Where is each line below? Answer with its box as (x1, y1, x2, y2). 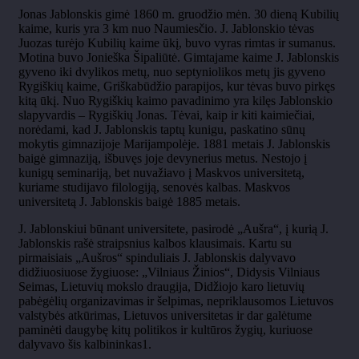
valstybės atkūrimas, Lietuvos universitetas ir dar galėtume (18, 309, 312, 323)
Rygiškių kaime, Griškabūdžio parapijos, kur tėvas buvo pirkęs (18, 79, 335, 94)
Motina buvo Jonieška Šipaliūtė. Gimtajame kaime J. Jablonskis (18, 50, 339, 65)
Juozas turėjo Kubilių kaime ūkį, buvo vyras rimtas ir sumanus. (18, 36, 336, 50)
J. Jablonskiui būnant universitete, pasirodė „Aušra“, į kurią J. (18, 222, 329, 236)
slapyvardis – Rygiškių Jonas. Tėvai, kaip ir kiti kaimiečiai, (18, 108, 315, 123)
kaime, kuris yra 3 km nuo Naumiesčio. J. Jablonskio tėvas (18, 22, 314, 36)
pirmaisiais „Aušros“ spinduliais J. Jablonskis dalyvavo (18, 251, 296, 265)
